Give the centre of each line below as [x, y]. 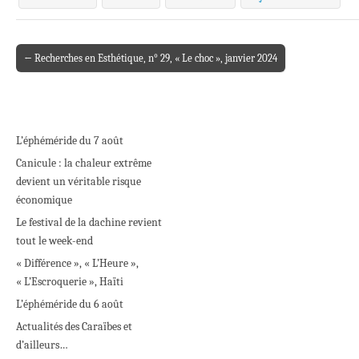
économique [44, 200]
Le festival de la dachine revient [89, 222]
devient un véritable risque [79, 181]
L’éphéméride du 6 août [70, 304]
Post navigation [57, 67]
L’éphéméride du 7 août [70, 140]
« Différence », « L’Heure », [77, 263]
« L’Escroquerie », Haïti [70, 281]
